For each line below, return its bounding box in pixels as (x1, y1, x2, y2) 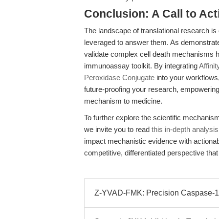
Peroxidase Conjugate (84, 73, 154, 82)
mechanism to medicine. (84, 97, 162, 105)
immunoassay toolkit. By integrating (84, 62, 199, 70)
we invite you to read (84, 125, 152, 133)
